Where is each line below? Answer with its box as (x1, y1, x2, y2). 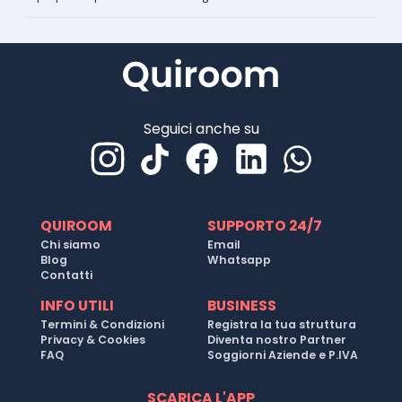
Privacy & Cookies (40, 332, 145, 347)
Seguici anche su (143, 118, 259, 139)
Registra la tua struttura (207, 317, 356, 332)
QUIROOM (40, 215, 112, 236)
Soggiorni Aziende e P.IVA (207, 347, 358, 363)
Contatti (40, 267, 92, 283)
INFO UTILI (40, 295, 114, 316)
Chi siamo (40, 237, 100, 252)
